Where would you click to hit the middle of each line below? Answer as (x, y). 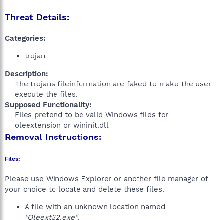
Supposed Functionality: (48, 105)
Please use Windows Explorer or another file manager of (106, 179)
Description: (27, 74)
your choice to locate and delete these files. (84, 189)
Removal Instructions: (53, 137)
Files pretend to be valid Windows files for (92, 115)
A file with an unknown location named (95, 207)
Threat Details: (37, 17)
